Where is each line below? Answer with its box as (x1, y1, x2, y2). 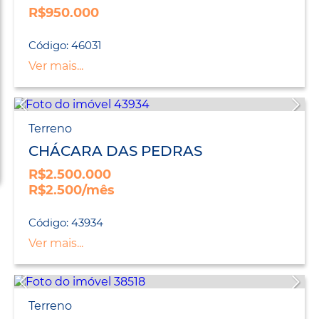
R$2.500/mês (28, 182, 115, 199)
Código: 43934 (28, 216, 103, 230)
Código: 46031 (28, 38, 101, 53)
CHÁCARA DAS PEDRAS (28, 142, 202, 160)
